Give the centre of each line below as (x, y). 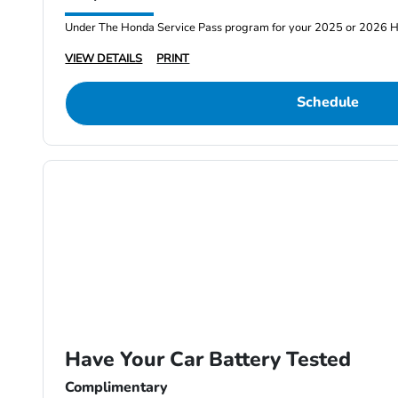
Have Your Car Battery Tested (208, 360)
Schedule (327, 103)
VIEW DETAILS (104, 59)
